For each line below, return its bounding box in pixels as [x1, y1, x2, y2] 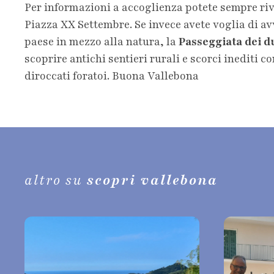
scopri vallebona [87, 171, 218, 190]
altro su [24, 171, 83, 190]
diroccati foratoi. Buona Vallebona [24, 68, 199, 83]
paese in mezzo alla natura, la [24, 34, 179, 49]
